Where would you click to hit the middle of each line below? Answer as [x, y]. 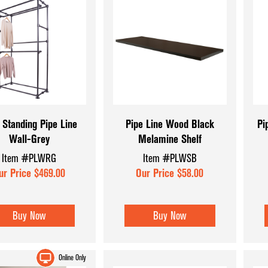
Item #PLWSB [170, 158]
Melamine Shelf [170, 139]
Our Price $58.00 [170, 173]
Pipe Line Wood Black [170, 124]
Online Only [72, 258]
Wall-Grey [29, 139]
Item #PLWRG [29, 158]
